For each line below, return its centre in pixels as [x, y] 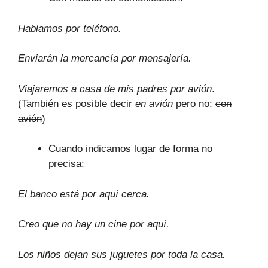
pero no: [194, 103]
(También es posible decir [77, 103]
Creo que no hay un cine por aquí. [94, 224]
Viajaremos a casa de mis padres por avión [115, 89]
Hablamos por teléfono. [70, 28]
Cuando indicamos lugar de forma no [130, 149]
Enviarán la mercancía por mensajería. [105, 58]
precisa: [66, 164]
